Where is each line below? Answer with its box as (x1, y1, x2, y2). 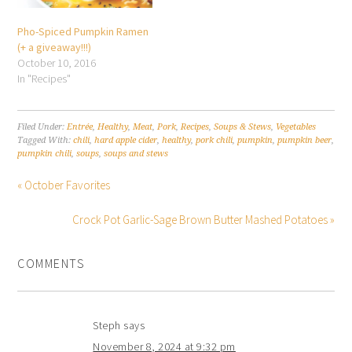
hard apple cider (94, 135, 158, 146)
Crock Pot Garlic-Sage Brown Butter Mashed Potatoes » (71, 212, 335, 228)
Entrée (67, 122, 93, 133)
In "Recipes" (17, 71, 71, 86)
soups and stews (104, 148, 169, 159)
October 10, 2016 (17, 56, 97, 71)
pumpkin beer (277, 135, 332, 146)
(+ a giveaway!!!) (17, 40, 92, 55)
